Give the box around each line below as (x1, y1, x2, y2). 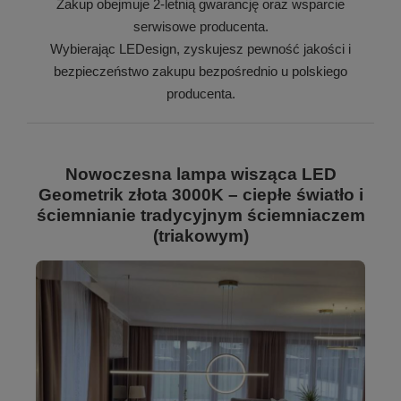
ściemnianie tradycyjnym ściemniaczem (36, 205, 365, 225)
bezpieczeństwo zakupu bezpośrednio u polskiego (54, 63, 347, 79)
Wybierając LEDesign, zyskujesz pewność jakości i (50, 40, 351, 56)
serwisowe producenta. (132, 18, 269, 34)
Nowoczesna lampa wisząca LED (64, 164, 337, 183)
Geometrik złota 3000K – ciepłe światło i (38, 184, 363, 204)
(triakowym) (152, 226, 249, 245)
